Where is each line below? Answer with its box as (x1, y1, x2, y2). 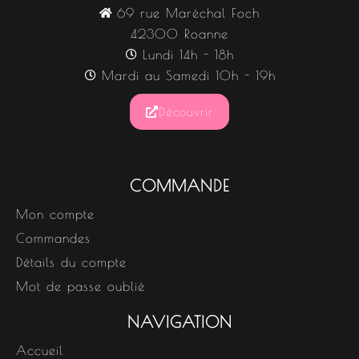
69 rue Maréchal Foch (117, 6, 260, 20)
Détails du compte (16, 255, 127, 269)
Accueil (16, 343, 63, 357)
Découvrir (159, 105, 213, 119)
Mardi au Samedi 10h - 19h (101, 68, 276, 83)
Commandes (16, 231, 91, 245)
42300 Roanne (131, 26, 228, 41)
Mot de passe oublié (16, 279, 145, 293)
